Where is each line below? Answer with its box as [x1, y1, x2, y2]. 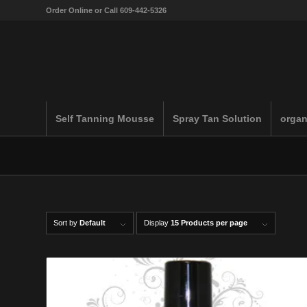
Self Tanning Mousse [56, 113, 154, 124]
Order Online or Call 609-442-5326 [46, 6, 167, 14]
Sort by [53, 219, 79, 227]
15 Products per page [171, 219, 247, 227]
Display [144, 219, 171, 227]
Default [79, 219, 106, 227]
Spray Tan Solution [173, 113, 262, 124]
